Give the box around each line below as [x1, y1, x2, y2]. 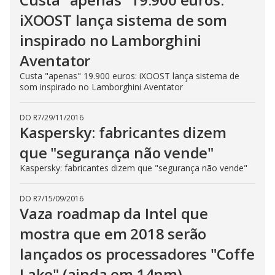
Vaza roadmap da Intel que [20, 203, 208, 223]
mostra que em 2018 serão [20, 223, 207, 244]
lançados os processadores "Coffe [20, 243, 255, 264]
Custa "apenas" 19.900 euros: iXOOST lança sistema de [20, 69, 239, 82]
